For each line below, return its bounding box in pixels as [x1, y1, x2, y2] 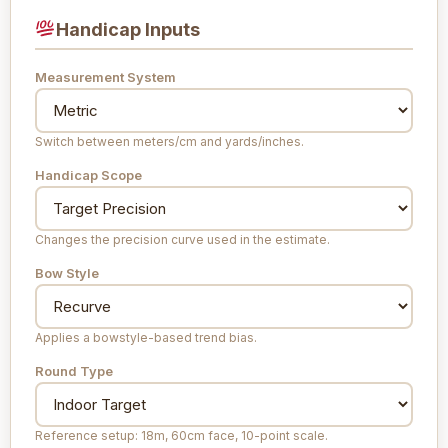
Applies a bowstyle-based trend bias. [35, 329, 257, 345]
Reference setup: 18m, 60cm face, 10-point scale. [35, 427, 328, 443]
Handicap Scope [35, 166, 142, 183]
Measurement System [35, 68, 176, 85]
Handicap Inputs [55, 18, 200, 40]
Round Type [35, 362, 113, 379]
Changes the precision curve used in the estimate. [35, 231, 330, 247]
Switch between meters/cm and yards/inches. [35, 133, 304, 149]
